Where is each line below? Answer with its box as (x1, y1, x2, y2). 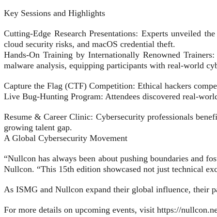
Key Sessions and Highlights (4, 8, 105, 18)
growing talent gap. (4, 123, 72, 133)
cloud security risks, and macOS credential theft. (4, 39, 175, 49)
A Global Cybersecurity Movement (4, 133, 127, 143)
